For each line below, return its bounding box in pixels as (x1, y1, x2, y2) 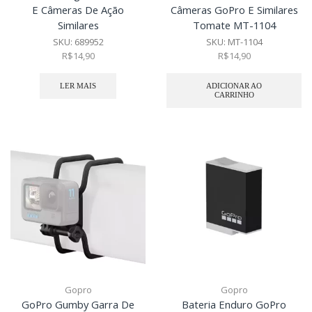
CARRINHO (214, 91, 254, 100)
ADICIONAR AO (206, 81, 262, 91)
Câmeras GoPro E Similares (170, 3, 298, 17)
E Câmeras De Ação (32, 3, 124, 17)
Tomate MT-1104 (192, 18, 276, 33)
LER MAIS (60, 81, 96, 91)
